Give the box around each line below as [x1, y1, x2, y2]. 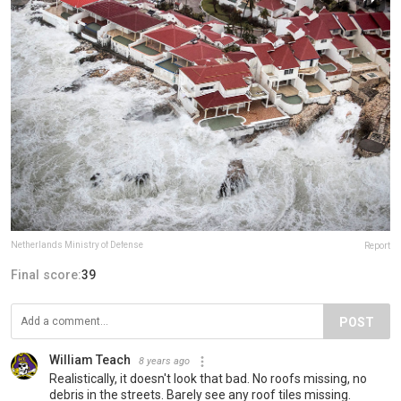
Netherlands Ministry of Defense [11, 240, 143, 251]
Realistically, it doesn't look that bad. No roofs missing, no [49, 371, 367, 387]
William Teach [49, 353, 131, 368]
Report [364, 241, 390, 252]
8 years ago [139, 355, 190, 368]
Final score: [11, 268, 81, 283]
